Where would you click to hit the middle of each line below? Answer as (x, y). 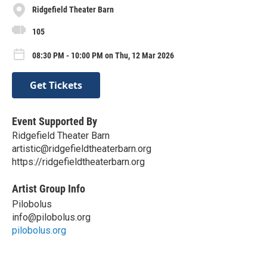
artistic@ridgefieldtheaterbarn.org (82, 148)
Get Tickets (56, 85)
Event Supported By (55, 121)
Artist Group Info (49, 188)
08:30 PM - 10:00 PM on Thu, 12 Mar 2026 (103, 55)
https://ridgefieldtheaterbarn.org (78, 162)
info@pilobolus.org (51, 217)
